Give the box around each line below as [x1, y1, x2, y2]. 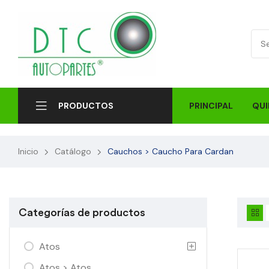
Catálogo [55, 146, 91, 157]
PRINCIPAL [189, 100, 233, 111]
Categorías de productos [19, 207, 145, 219]
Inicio [18, 146, 38, 157]
